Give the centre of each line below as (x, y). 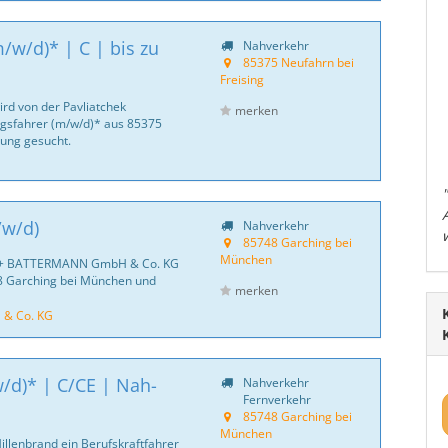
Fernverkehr (275, 399)
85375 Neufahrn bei (298, 62)
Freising (241, 79)
